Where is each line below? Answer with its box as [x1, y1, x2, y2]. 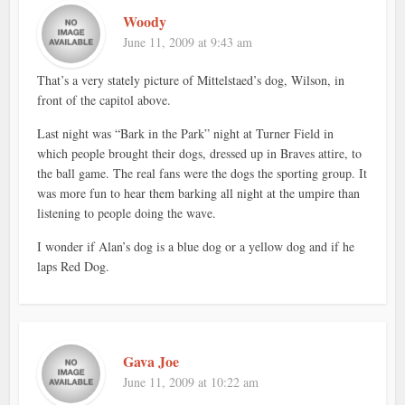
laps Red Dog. [37, 258, 110, 276]
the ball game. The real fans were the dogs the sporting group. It [37, 165, 368, 183]
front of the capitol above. [37, 91, 172, 109]
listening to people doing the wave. [37, 204, 217, 222]
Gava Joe [123, 351, 180, 372]
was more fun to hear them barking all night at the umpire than [37, 184, 361, 202]
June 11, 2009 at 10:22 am [123, 373, 259, 391]
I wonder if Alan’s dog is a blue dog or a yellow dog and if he [37, 238, 355, 256]
